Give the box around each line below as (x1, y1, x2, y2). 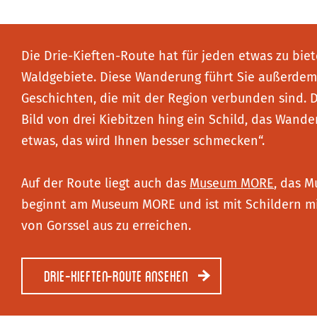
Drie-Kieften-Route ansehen (44, 267, 188, 284)
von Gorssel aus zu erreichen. (21, 218, 191, 234)
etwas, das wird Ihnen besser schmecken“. (21, 133, 265, 149)
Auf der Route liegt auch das (21, 175, 190, 191)
